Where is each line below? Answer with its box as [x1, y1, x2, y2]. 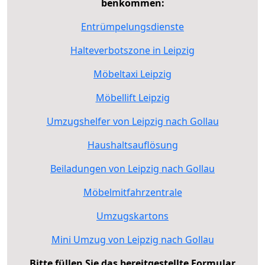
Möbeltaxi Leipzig [93, 67, 172, 80]
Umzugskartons [96, 209, 169, 222]
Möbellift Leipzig [95, 91, 170, 104]
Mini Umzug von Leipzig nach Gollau [51, 232, 214, 246]
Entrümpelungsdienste [81, 20, 184, 33]
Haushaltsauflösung [87, 138, 178, 151]
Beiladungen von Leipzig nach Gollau [50, 161, 215, 175]
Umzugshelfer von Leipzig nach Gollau [46, 114, 219, 128]
